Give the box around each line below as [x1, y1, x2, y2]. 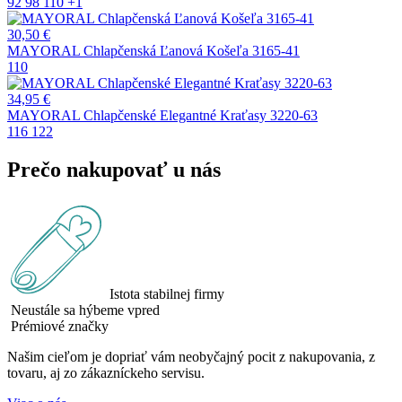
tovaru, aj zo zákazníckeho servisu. [7, 364, 205, 380]
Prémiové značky [11, 318, 109, 334]
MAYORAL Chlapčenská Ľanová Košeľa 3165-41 [7, 42, 300, 58]
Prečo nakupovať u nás [7, 157, 221, 181]
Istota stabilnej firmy [109, 285, 224, 301]
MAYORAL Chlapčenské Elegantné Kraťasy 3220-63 [7, 107, 318, 123]
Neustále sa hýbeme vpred [11, 301, 160, 318]
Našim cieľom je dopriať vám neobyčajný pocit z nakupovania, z [7, 348, 375, 364]
